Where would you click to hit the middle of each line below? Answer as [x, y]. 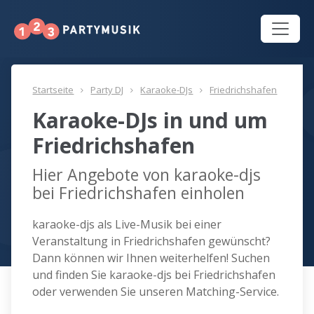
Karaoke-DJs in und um [150, 121]
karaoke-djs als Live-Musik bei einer [127, 225]
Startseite [53, 90]
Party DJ [107, 90]
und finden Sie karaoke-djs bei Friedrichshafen [154, 275]
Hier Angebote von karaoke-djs [147, 175]
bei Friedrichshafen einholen [139, 193]
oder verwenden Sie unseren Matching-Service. [156, 292]
